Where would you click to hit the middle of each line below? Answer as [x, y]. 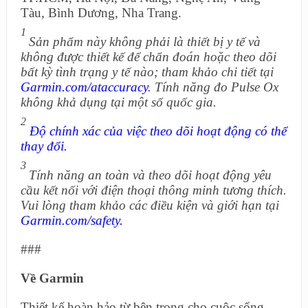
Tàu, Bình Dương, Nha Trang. [101, 13]
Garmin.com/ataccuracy [84, 87]
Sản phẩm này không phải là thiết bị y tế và [144, 42]
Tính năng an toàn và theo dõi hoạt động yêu [150, 175]
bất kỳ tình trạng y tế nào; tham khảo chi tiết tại [147, 72]
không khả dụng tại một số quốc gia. [118, 102]
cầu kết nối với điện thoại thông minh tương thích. [153, 190]
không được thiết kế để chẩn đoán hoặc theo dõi [148, 57]
